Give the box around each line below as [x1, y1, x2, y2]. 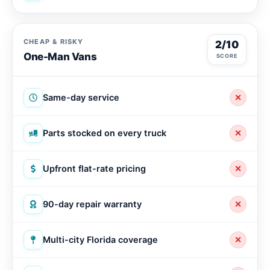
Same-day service [43, 92, 119, 103]
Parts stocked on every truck [43, 127, 166, 139]
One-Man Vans [24, 50, 97, 63]
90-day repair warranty [43, 198, 142, 210]
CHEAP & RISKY [24, 37, 84, 46]
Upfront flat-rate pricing [43, 163, 146, 174]
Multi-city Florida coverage [43, 234, 158, 245]
